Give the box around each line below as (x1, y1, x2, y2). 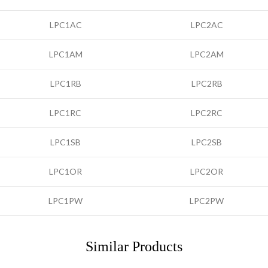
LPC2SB (191, 137, 222, 147)
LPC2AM (190, 49, 224, 59)
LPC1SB (50, 137, 81, 147)
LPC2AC (190, 20, 223, 30)
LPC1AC (49, 20, 82, 30)
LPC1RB (50, 78, 81, 89)
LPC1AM (48, 49, 83, 59)
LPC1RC (50, 108, 81, 118)
